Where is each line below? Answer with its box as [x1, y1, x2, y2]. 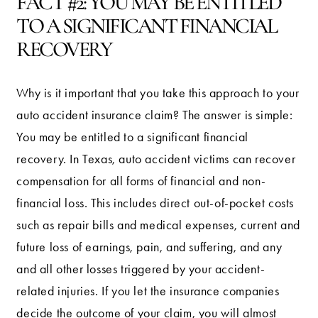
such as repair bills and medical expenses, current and [16, 217, 300, 232]
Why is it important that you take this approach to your [16, 85, 300, 100]
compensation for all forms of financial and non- [16, 173, 266, 188]
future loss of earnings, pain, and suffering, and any [16, 239, 283, 254]
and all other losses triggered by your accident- [16, 261, 265, 276]
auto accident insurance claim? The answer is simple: [16, 107, 293, 122]
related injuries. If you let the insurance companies [16, 283, 280, 298]
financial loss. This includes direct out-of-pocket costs [16, 195, 295, 210]
